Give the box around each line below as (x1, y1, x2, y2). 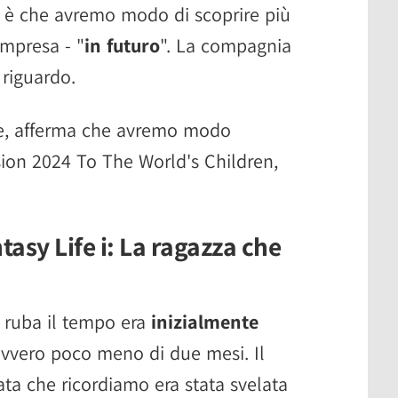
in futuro (84, 32, 160, 58)
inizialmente (151, 308, 259, 334)
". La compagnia (160, 32, 291, 58)
